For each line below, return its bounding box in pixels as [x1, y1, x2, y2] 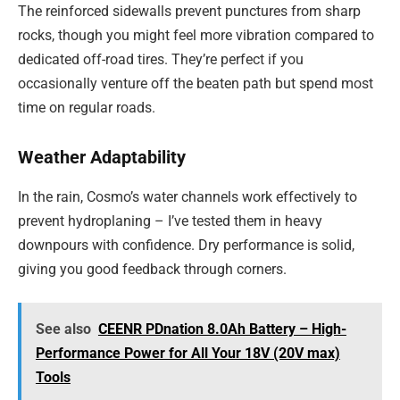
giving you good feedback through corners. [18, 260, 287, 278]
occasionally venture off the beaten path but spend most [18, 74, 373, 92]
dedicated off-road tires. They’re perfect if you [18, 50, 304, 68]
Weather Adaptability [18, 146, 186, 169]
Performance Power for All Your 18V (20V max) [35, 345, 340, 362]
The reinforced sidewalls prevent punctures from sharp [18, 2, 361, 20]
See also [35, 321, 91, 338]
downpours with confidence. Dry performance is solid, [18, 236, 354, 254]
